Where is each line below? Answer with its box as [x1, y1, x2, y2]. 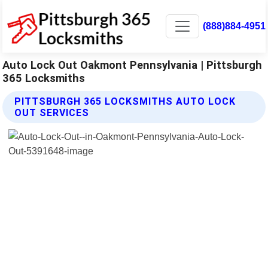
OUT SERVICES [14, 106, 90, 118]
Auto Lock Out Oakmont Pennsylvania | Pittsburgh [2, 58, 263, 71]
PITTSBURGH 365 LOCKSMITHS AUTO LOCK [14, 95, 236, 107]
